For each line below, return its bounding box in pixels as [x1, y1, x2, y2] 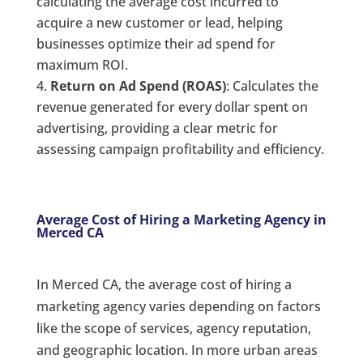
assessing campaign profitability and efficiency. [36, 139, 324, 158]
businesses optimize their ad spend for [36, 34, 275, 53]
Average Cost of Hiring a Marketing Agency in [36, 210, 327, 228]
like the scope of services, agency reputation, [36, 318, 311, 337]
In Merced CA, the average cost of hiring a [36, 275, 292, 293]
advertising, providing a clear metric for [36, 118, 278, 137]
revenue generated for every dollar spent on [36, 97, 308, 116]
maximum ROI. [36, 55, 128, 74]
